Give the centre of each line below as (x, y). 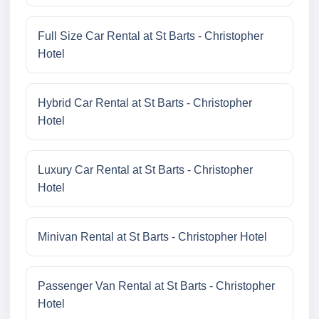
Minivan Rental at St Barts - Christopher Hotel (152, 237)
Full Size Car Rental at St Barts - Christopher (151, 36)
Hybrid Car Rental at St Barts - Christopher (145, 103)
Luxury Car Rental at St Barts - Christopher (145, 170)
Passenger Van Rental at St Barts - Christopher (156, 286)
